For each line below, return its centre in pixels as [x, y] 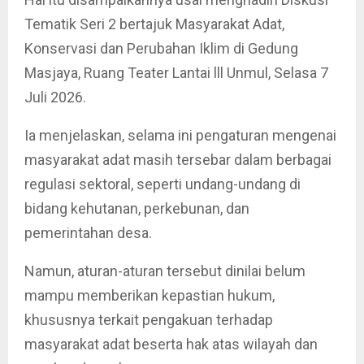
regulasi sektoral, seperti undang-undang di [162, 184]
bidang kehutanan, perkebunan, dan [137, 209]
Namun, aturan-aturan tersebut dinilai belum [165, 271]
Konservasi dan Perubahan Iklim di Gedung [161, 49]
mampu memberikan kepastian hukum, [149, 296]
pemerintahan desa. [88, 233]
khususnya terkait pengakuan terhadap [149, 320]
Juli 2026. [55, 97]
